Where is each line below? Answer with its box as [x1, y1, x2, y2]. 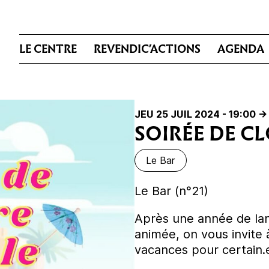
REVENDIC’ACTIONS [94, 40, 201, 58]
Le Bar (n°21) [134, 183, 208, 198]
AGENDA [217, 40, 264, 58]
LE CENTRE [19, 40, 77, 58]
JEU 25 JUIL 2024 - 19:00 [134, 107, 256, 120]
